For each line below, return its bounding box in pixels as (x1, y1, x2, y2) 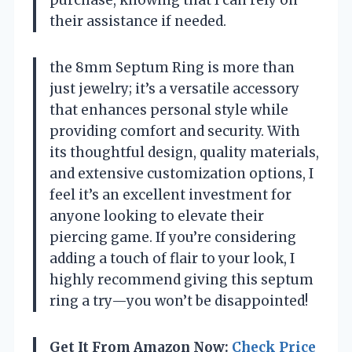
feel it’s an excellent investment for (49, 185, 291, 203)
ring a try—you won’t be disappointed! (49, 291, 308, 310)
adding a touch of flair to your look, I (49, 249, 295, 267)
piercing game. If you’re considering (49, 228, 296, 246)
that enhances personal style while (49, 101, 288, 119)
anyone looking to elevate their (49, 207, 264, 225)
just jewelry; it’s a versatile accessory (49, 79, 299, 97)
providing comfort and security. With (49, 122, 300, 140)
